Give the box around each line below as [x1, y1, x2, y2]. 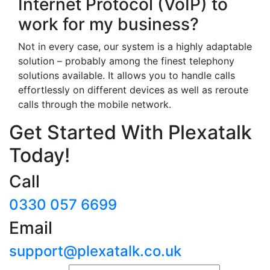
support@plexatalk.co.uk [9, 242, 181, 260]
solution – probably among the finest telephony [18, 55, 234, 67]
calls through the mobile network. [18, 98, 171, 110]
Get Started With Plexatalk [9, 121, 252, 144]
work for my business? [18, 14, 199, 34]
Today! [9, 143, 70, 167]
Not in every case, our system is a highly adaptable [18, 40, 252, 52]
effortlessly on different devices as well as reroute [18, 84, 248, 96]
